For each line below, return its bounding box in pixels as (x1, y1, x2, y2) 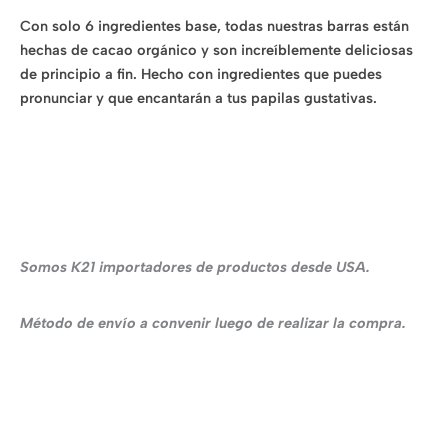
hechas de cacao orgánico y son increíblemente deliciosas (20, 40, 413, 59)
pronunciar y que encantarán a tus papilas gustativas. (20, 88, 377, 107)
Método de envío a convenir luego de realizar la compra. (20, 313, 406, 332)
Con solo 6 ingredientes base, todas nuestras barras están (20, 16, 409, 35)
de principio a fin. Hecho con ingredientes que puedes (20, 64, 382, 83)
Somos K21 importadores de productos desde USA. (20, 257, 370, 276)
